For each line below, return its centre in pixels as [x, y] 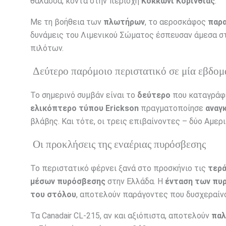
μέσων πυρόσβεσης [68, 182]
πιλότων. [47, 48]
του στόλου [53, 195]
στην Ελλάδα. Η [135, 182]
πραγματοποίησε [172, 108]
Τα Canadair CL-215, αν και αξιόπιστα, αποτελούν [121, 216]
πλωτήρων [124, 22]
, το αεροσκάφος [176, 22]
